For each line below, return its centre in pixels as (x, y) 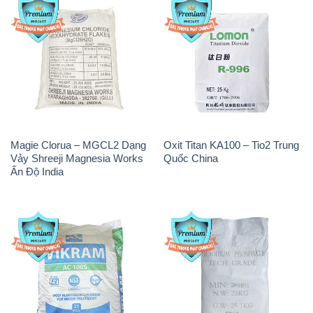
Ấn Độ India (37, 172)
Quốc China (190, 159)
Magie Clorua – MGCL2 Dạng (78, 145)
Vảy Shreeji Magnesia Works (77, 159)
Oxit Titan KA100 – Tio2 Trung (231, 145)
